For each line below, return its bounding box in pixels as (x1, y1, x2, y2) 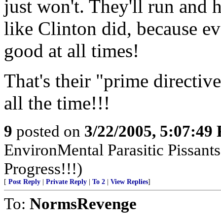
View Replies (110, 178, 148, 185)
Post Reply (8, 178, 40, 185)
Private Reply (46, 178, 87, 185)
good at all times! (4, 40, 139, 61)
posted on (12, 122, 84, 140)
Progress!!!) (4, 159, 82, 178)
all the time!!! (4, 92, 110, 113)
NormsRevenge (30, 194, 137, 213)
